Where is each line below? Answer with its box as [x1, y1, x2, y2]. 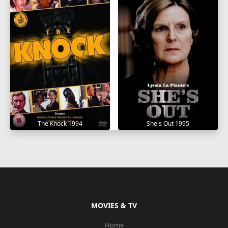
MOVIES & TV [91, 201, 137, 211]
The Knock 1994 [38, 119, 82, 128]
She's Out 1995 [147, 119, 189, 128]
